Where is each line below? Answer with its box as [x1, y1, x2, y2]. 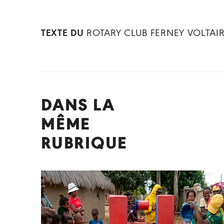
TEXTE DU [41, 28, 84, 38]
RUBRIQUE [41, 135, 127, 153]
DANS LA [41, 97, 115, 115]
